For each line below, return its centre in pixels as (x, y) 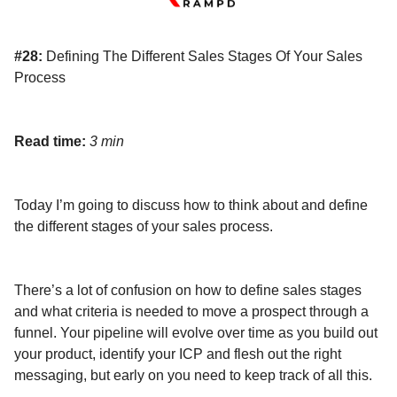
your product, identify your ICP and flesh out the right (178, 354)
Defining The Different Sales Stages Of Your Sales (202, 57)
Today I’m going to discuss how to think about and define (191, 206)
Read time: (50, 142)
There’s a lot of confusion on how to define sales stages (188, 291)
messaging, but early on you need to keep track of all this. (193, 376)
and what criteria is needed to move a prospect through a (191, 312)
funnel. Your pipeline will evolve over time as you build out (196, 333)
